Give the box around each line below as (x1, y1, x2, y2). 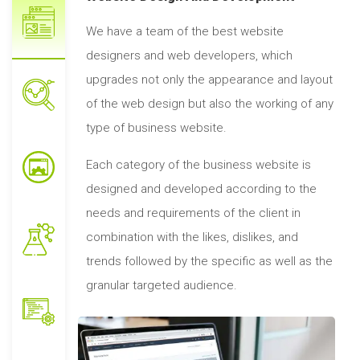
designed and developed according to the (86, 182, 317, 197)
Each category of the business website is (86, 157, 312, 173)
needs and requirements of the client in (86, 206, 301, 221)
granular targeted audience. (86, 278, 238, 293)
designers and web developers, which (86, 48, 293, 63)
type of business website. (86, 121, 227, 136)
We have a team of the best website (86, 24, 284, 39)
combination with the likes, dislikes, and (86, 230, 299, 245)
